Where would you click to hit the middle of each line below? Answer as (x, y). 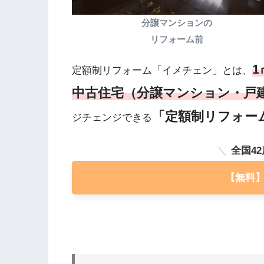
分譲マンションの (176, 23)
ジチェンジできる (112, 118)
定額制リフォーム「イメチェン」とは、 (162, 71)
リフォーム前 (176, 39)
